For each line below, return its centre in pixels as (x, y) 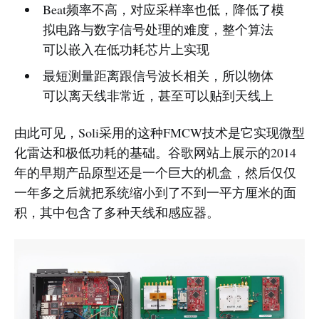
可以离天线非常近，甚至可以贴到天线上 (158, 96)
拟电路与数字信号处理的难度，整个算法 (158, 30)
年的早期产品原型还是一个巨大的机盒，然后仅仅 (155, 173)
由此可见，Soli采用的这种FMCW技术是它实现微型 (159, 133)
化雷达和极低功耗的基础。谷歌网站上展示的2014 (155, 153)
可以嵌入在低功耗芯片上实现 (126, 49)
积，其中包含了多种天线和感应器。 (117, 213)
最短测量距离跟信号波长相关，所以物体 (158, 76)
